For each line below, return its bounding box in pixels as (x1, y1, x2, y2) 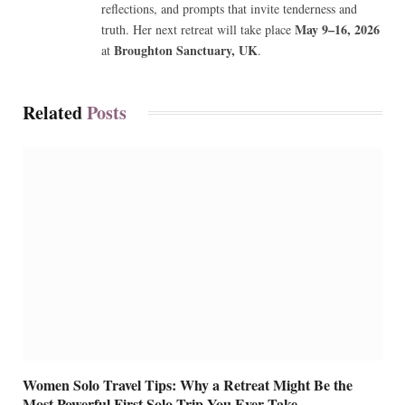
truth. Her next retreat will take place (101, 20, 295, 38)
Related (23, 99, 87, 126)
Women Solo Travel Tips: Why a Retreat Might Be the (23, 374, 353, 396)
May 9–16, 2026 (295, 19, 380, 39)
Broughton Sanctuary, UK (114, 40, 258, 60)
